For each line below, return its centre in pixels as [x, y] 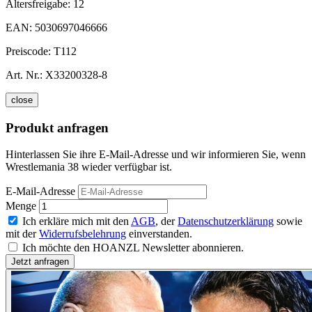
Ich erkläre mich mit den [77, 221]
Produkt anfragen [57, 127]
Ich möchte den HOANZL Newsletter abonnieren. [133, 248]
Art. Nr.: [24, 75]
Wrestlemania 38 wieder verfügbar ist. [89, 167]
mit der [22, 234]
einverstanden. [159, 234]
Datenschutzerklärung [226, 221]
